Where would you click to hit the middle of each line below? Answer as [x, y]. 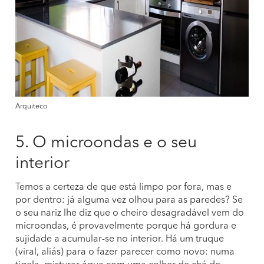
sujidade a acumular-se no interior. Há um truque [120, 239]
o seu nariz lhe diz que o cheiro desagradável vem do [130, 213]
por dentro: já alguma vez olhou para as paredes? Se [129, 200]
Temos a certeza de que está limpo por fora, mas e [123, 187]
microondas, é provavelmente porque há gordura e [126, 226]
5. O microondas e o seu [106, 143]
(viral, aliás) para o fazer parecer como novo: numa [125, 252]
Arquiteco [31, 107]
